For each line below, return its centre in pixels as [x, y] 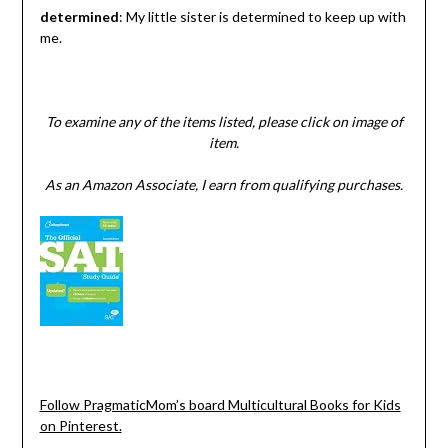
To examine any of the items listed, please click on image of [224, 121]
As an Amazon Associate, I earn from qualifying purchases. [224, 184]
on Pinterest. [80, 425]
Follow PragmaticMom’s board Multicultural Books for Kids [220, 404]
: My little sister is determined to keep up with [262, 16]
